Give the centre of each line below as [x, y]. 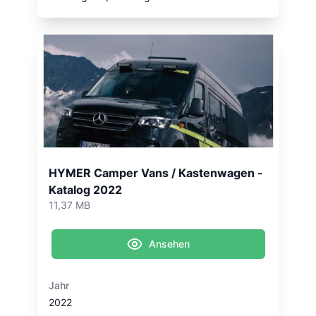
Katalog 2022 [85, 190]
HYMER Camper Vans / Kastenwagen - [156, 173]
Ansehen [169, 244]
